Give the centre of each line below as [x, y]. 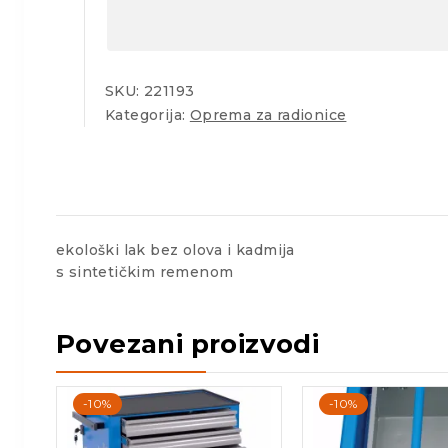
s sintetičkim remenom [145, 271]
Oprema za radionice [268, 115]
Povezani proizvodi [188, 343]
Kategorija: [147, 115]
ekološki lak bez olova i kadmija [175, 249]
